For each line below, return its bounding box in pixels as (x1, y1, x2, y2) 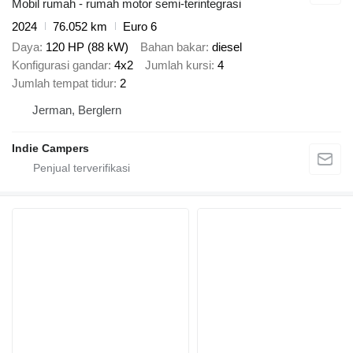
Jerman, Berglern (32, 103, 121, 117)
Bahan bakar (140, 40, 206, 54)
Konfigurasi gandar (12, 58, 108, 72)
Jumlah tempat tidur (12, 76, 113, 91)
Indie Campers (12, 142, 89, 155)
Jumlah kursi (145, 58, 211, 72)
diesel (212, 40, 242, 54)
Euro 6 (123, 19, 157, 33)
